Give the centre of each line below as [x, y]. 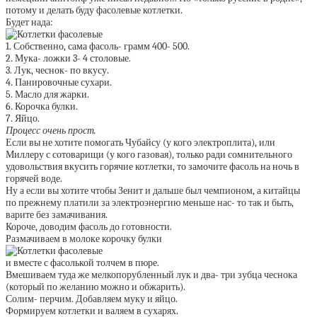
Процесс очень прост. [51, 131]
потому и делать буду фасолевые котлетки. [94, 10]
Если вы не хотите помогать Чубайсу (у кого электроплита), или [140, 143]
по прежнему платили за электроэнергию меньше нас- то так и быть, [150, 203]
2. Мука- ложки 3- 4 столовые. [68, 58]
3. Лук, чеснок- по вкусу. [57, 70]
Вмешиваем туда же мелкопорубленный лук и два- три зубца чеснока [151, 275]
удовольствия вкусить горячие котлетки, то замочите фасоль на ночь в [152, 167]
